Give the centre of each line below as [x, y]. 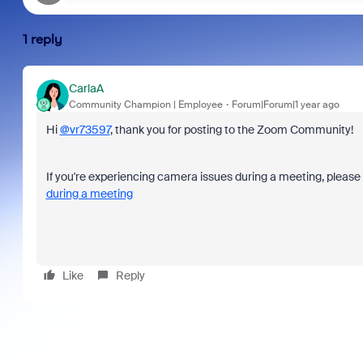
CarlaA [86, 88]
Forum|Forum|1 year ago [285, 104]
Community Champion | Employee [145, 104]
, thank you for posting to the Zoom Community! [231, 130]
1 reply [42, 39]
